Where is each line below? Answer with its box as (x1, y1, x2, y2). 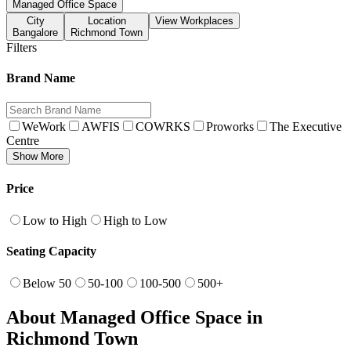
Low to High (23, 213, 87, 227)
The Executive (270, 120, 342, 134)
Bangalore (13, 26, 58, 38)
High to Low (103, 213, 168, 227)
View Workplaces (155, 14, 233, 27)
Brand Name (6, 71, 75, 85)
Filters (6, 40, 37, 54)
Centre (6, 134, 39, 148)
